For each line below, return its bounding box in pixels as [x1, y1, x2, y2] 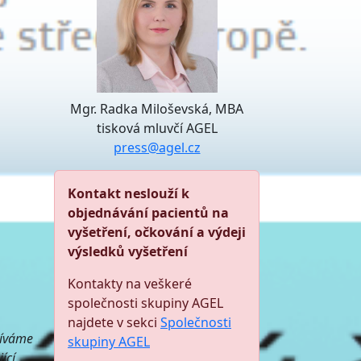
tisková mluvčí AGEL [96, 119, 218, 137]
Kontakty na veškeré [68, 275, 192, 293]
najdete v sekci [68, 313, 160, 331]
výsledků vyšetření [68, 243, 188, 260]
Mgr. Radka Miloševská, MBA [70, 100, 243, 118]
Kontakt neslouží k [68, 185, 189, 202]
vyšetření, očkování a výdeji [68, 223, 246, 241]
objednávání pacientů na [68, 204, 229, 222]
